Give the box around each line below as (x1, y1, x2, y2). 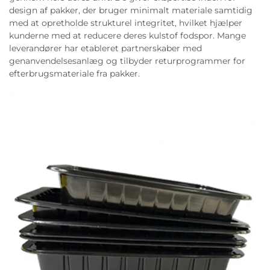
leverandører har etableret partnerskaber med (9, 43, 202, 54)
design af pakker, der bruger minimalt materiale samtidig (9, 5, 253, 16)
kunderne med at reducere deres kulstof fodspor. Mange (9, 30, 246, 41)
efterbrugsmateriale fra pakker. (9, 68, 140, 79)
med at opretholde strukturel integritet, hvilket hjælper (9, 17, 242, 28)
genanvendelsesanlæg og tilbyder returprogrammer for (9, 55, 245, 66)
